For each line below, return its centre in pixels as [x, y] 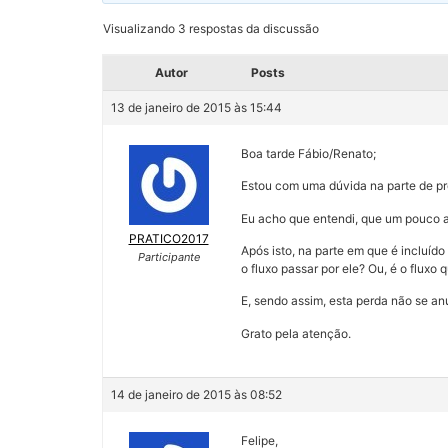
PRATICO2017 [168, 238]
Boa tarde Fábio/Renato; [308, 153]
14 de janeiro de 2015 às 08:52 [196, 395]
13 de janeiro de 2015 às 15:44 [196, 107]
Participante [168, 256]
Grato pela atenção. [296, 333]
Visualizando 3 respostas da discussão [211, 28]
